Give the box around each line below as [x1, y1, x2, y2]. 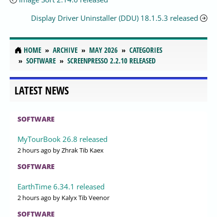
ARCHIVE [53, 45, 77, 55]
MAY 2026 [89, 45, 118, 55]
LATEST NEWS [15, 83, 69, 97]
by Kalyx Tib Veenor [51, 193, 109, 202]
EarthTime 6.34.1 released [17, 181, 105, 191]
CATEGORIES [129, 45, 162, 55]
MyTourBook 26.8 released [17, 134, 108, 144]
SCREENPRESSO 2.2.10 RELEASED [67, 55, 155, 65]
